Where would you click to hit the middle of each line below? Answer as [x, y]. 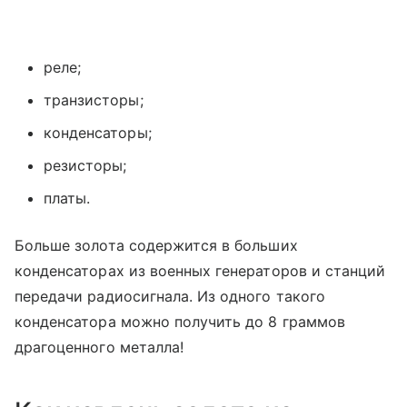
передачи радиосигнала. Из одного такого [170, 296]
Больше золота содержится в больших [156, 245]
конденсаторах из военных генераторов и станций [200, 270]
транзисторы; [94, 99]
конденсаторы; [98, 132]
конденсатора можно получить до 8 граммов [180, 321]
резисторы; [85, 165]
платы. [67, 198]
